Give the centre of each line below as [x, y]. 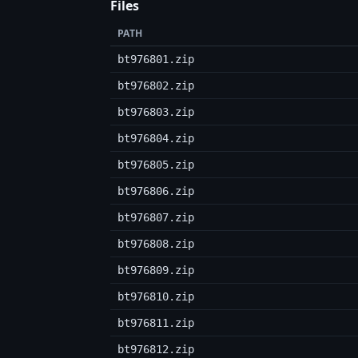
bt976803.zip [155, 111]
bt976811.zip [155, 322]
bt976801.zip [155, 59]
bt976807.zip [155, 217]
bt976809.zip [155, 270]
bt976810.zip [155, 296]
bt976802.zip [155, 85]
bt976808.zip [155, 243]
